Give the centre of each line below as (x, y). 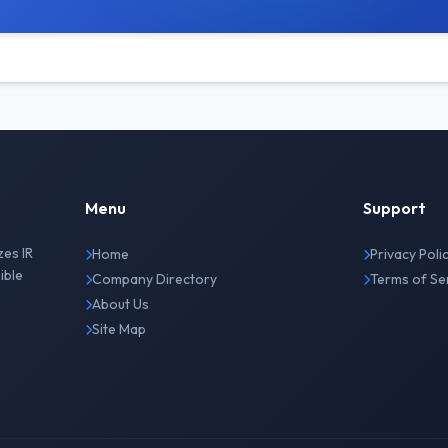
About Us (120, 304)
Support (395, 208)
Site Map (118, 329)
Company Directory (154, 279)
